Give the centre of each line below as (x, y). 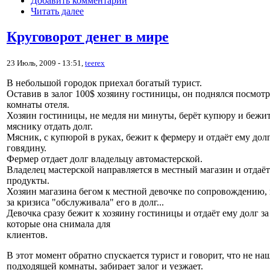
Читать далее (57, 11)
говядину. (27, 148)
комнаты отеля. (38, 104)
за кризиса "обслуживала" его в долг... (85, 202)
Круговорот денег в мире (88, 37)
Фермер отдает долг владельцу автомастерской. (105, 159)
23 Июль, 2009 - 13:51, (46, 63)
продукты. (28, 180)
